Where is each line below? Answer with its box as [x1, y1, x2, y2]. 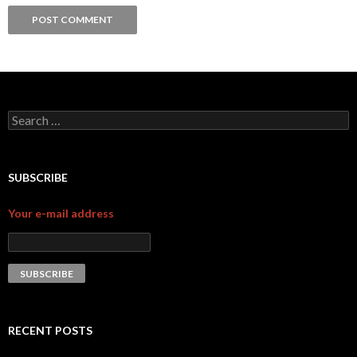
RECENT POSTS [8, 324, 92, 337]
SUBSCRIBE [8, 171, 68, 184]
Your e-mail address [8, 206, 114, 220]
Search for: [8, 111, 62, 124]
